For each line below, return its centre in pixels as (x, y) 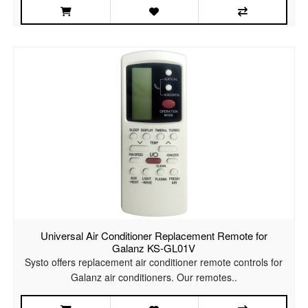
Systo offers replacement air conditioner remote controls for (154, 262)
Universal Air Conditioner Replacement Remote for (154, 236)
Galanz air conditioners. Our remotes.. (154, 277)
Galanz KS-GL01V (154, 248)
